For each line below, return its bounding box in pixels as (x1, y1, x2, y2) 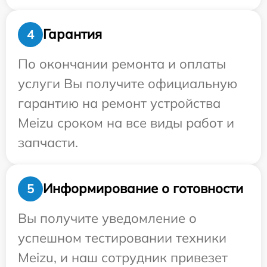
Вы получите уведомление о (18, 209, 197, 226)
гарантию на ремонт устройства (18, 94, 221, 111)
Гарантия (43, 26, 102, 43)
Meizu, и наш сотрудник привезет (18, 249, 228, 266)
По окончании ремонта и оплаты (18, 55, 226, 72)
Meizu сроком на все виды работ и (18, 114, 234, 131)
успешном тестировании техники (18, 229, 226, 246)
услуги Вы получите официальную (18, 74, 237, 92)
